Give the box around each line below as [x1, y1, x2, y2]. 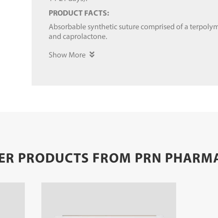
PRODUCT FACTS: [48, 8, 109, 18]
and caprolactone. [48, 31, 107, 41]
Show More [48, 50, 86, 60]
